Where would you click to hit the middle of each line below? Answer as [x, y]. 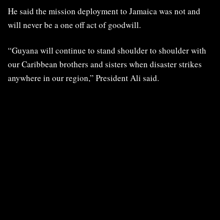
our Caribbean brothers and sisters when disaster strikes [105, 64]
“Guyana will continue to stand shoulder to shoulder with [107, 50]
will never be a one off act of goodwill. [74, 25]
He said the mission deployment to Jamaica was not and [104, 11]
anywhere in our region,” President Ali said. [83, 78]
